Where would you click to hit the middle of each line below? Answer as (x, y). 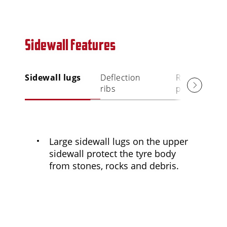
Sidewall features (70, 45)
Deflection (120, 78)
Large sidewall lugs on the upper (119, 142)
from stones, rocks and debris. (114, 166)
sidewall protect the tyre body (113, 154)
